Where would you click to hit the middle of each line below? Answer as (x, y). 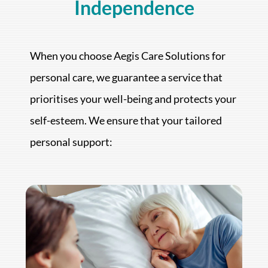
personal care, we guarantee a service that (126, 77)
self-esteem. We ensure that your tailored (126, 121)
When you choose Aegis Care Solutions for (127, 56)
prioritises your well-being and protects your (133, 99)
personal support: (71, 142)
